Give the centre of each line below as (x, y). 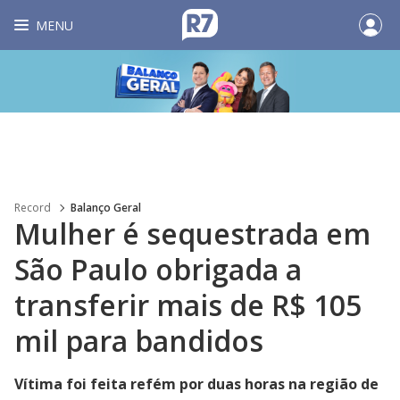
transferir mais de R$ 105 (188, 305)
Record (33, 208)
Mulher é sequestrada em (192, 233)
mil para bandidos (139, 341)
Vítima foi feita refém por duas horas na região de (196, 384)
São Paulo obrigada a (158, 269)
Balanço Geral (106, 208)
